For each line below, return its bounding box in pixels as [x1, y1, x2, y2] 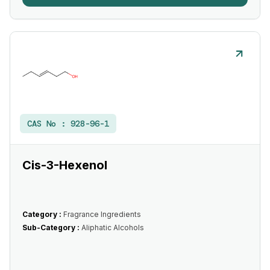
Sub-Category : [22, 223, 81, 232]
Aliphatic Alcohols [81, 223, 144, 232]
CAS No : [27, 118, 71, 129]
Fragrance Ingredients [63, 210, 141, 219]
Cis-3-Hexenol [22, 158, 107, 172]
